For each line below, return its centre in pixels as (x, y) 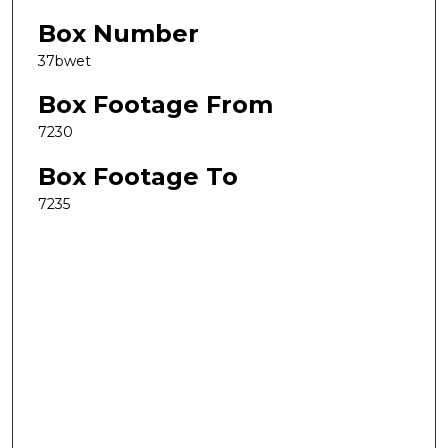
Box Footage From (155, 105)
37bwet (64, 60)
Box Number (118, 33)
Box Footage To (138, 176)
